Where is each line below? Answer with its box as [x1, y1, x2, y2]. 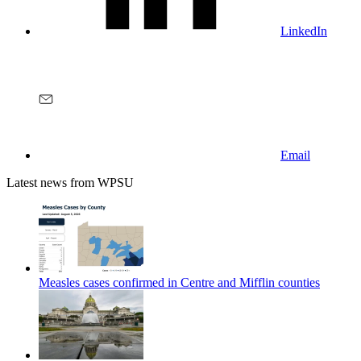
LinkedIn [280, 23, 327, 38]
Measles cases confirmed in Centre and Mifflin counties [39, 275, 320, 289]
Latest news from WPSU [6, 175, 134, 189]
